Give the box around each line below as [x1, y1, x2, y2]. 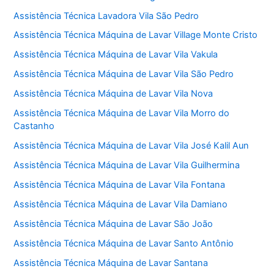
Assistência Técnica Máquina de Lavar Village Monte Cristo [13, 29, 258, 41]
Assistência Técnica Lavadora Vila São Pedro [13, 10, 199, 21]
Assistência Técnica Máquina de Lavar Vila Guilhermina [13, 160, 240, 171]
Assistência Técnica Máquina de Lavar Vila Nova [13, 88, 213, 100]
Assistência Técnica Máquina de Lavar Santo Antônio [13, 237, 234, 249]
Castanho [13, 120, 55, 132]
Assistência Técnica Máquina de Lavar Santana [13, 257, 209, 268]
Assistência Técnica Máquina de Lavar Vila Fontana [13, 179, 226, 191]
